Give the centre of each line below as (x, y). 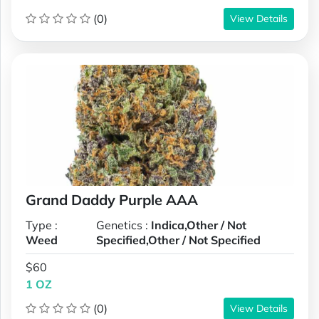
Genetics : (123, 225)
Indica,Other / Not (198, 225)
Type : (42, 225)
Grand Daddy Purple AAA (112, 199)
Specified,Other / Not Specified (178, 240)
